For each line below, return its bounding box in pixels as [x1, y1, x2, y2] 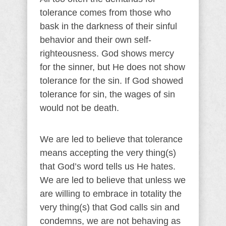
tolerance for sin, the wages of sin [40, 89, 175, 99]
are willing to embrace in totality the [40, 189, 182, 199]
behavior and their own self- [40, 35, 151, 45]
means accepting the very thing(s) [40, 148, 176, 158]
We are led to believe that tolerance [40, 134, 183, 144]
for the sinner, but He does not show [40, 62, 185, 72]
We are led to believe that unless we [40, 175, 186, 185]
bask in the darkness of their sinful [40, 21, 177, 31]
